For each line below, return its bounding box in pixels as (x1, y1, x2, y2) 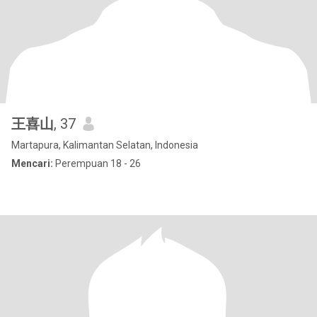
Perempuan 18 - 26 (53, 158, 141, 169)
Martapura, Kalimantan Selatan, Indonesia (11, 139, 198, 151)
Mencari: (11, 158, 53, 169)
